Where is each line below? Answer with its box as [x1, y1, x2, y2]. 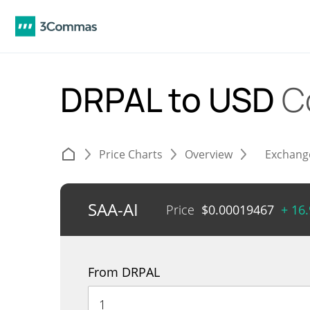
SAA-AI [88, 198, 138, 221]
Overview [185, 147, 232, 162]
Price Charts [99, 147, 163, 162]
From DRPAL [88, 264, 160, 280]
